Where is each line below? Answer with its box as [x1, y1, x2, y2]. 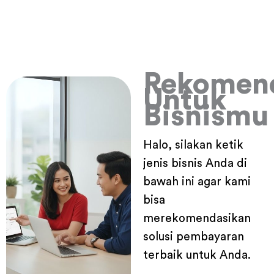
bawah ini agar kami [143, 176, 251, 188]
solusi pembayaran [143, 231, 244, 243]
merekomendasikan [143, 213, 251, 225]
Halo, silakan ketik [143, 139, 243, 152]
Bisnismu [143, 102, 269, 131]
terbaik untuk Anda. [143, 250, 251, 262]
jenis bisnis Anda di [143, 158, 247, 170]
